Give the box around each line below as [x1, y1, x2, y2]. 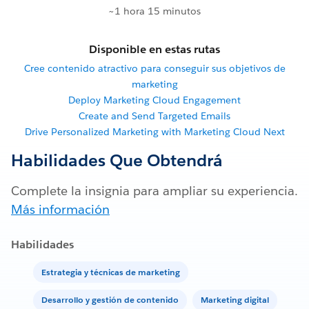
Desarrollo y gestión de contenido [41, 294, 179, 306]
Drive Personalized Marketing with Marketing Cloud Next [24, 126, 285, 139]
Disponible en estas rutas [89, 42, 220, 57]
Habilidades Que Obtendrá [11, 150, 223, 172]
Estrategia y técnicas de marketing [41, 266, 180, 278]
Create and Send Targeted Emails [79, 110, 230, 123]
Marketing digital [201, 294, 269, 306]
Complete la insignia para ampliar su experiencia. [11, 183, 298, 199]
